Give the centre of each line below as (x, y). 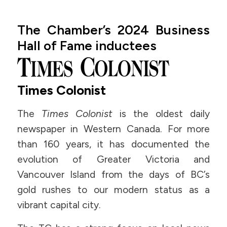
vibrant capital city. (59, 205)
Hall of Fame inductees (87, 46)
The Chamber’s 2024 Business (113, 30)
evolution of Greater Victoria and (113, 159)
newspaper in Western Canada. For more (113, 129)
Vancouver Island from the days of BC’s (113, 174)
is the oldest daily (161, 113)
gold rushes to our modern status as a (113, 190)
